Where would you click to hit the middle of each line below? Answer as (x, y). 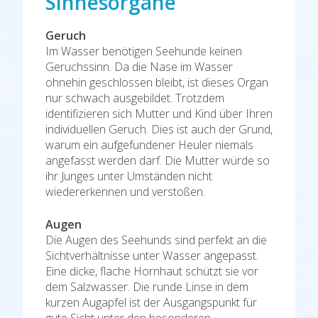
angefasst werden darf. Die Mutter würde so (158, 160)
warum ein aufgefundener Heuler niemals (149, 144)
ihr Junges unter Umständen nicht (129, 176)
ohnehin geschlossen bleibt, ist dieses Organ (157, 82)
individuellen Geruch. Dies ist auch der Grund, (159, 129)
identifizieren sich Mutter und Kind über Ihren (159, 113)
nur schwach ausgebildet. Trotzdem (135, 98)
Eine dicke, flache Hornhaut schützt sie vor (152, 271)
